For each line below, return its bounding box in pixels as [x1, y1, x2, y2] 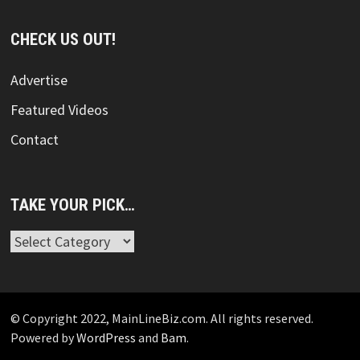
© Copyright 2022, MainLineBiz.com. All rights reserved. [10, 309, 313, 326]
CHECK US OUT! [10, 29, 116, 49]
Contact [10, 129, 59, 149]
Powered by [10, 329, 76, 346]
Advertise [10, 70, 67, 89]
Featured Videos [10, 100, 108, 119]
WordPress [76, 329, 136, 346]
